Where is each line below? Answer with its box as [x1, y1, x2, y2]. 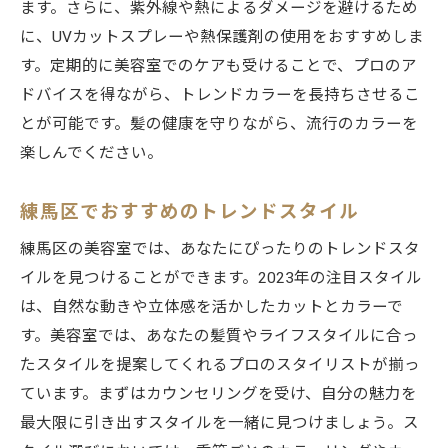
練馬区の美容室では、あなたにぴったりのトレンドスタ [20, 240, 420, 259]
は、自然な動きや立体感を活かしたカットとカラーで [20, 298, 403, 317]
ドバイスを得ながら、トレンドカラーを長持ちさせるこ [20, 86, 420, 105]
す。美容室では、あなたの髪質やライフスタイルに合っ [20, 327, 418, 346]
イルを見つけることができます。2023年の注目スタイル [20, 269, 422, 288]
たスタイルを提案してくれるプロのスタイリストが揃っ [20, 356, 420, 375]
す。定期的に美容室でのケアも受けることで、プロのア [20, 57, 417, 76]
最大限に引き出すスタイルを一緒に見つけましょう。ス [20, 414, 419, 433]
